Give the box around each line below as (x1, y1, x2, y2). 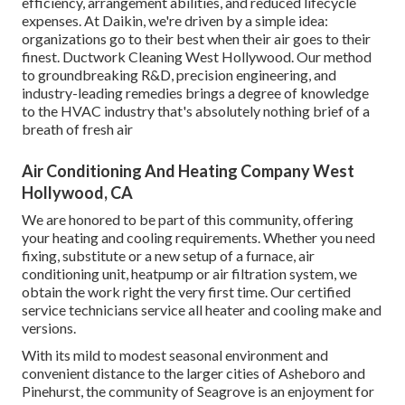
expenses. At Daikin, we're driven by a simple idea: (22, 11, 328, 29)
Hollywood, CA (22, 182, 133, 202)
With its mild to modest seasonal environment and (22, 345, 328, 363)
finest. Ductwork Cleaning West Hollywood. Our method (22, 47, 372, 65)
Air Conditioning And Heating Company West (22, 160, 354, 181)
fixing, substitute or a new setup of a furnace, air (22, 246, 315, 264)
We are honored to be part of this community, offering (22, 210, 353, 228)
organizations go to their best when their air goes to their (22, 29, 371, 47)
